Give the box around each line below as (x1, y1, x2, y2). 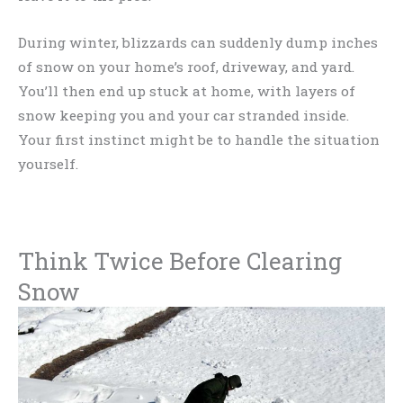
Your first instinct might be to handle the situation (18, 130, 380, 149)
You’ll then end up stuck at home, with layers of (18, 82, 355, 101)
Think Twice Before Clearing (18, 245, 342, 276)
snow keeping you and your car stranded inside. (18, 106, 349, 125)
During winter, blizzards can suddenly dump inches (18, 33, 378, 52)
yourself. (18, 155, 78, 174)
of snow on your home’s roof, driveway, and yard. (18, 58, 354, 76)
